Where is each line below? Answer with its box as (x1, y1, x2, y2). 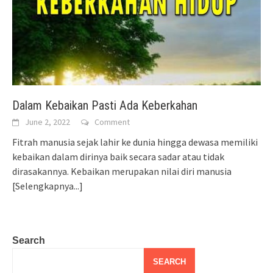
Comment (94, 116, 130, 127)
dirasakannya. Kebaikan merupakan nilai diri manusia (12, 165, 232, 177)
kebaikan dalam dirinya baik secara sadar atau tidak (12, 150, 224, 163)
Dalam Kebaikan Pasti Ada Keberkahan (12, 97, 197, 113)
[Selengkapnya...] (12, 179, 83, 192)
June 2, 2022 (25, 116, 70, 127)
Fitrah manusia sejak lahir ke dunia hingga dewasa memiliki (12, 135, 258, 148)
